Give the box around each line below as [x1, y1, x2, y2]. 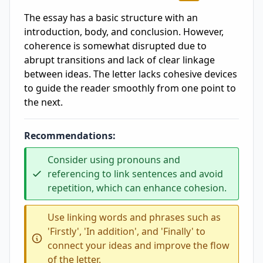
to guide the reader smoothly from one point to [24, 82, 236, 95]
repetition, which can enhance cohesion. [48, 181, 227, 194]
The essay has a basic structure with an [24, 11, 198, 24]
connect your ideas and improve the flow [48, 239, 230, 252]
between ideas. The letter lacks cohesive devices [24, 68, 237, 80]
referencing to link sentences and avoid [48, 167, 223, 180]
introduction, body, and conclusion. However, [24, 25, 224, 38]
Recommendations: [24, 129, 116, 142]
